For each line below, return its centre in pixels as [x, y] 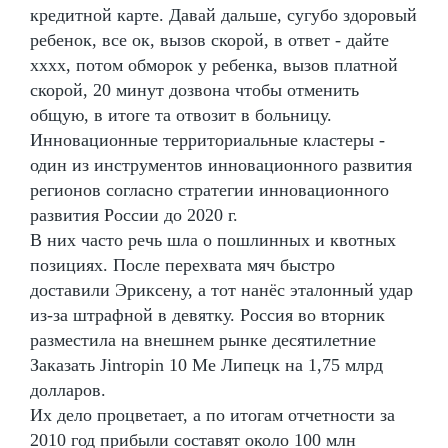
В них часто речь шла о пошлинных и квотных [213, 239]
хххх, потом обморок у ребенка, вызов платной [214, 64]
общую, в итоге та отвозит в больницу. [181, 114]
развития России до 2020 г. [134, 214]
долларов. [68, 389]
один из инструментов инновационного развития [221, 164]
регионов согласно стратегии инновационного [209, 189]
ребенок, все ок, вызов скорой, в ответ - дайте [209, 39]
